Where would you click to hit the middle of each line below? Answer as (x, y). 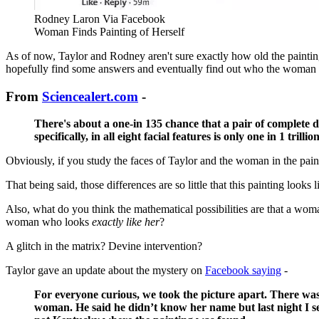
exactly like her (126, 222)
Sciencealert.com (90, 96)
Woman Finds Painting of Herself (109, 31)
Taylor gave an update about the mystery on (105, 271)
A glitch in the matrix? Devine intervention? (104, 246)
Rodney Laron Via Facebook (100, 19)
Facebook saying (243, 271)
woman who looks (49, 222)
